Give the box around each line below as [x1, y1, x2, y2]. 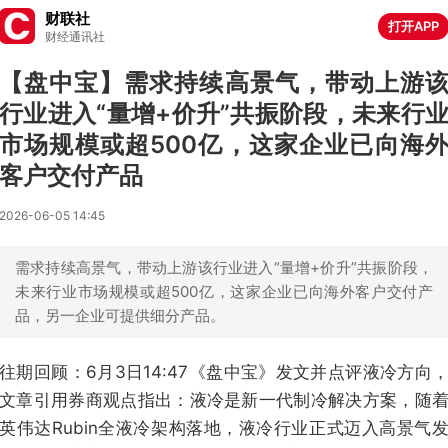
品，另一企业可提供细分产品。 [15, 306, 225, 325]
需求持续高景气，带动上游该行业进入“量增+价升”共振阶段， [15, 258, 433, 277]
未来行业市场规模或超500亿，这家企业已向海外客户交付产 [15, 282, 433, 301]
